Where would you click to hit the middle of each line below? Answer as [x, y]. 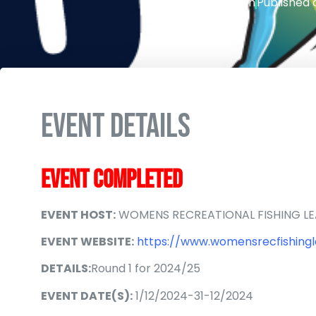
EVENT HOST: [78, 214]
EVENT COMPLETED [112, 180]
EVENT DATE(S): [87, 296]
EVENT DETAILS [116, 126]
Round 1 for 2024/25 [147, 269]
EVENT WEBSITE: [87, 242]
